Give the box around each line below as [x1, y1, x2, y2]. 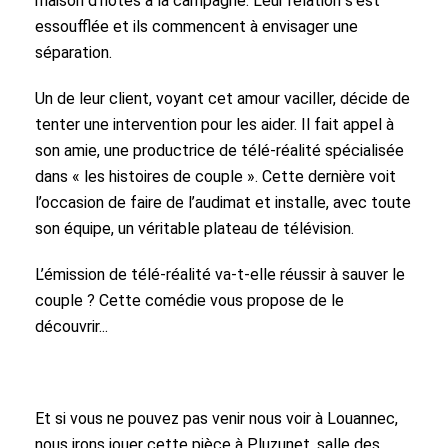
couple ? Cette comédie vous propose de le [35, 291, 344, 311]
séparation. [35, 43, 116, 63]
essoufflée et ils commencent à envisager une [35, 17, 358, 37]
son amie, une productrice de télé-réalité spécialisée [35, 141, 404, 161]
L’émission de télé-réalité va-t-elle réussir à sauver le [35, 265, 405, 285]
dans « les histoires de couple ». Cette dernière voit [35, 167, 396, 187]
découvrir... [35, 317, 108, 337]
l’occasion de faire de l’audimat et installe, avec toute [35, 193, 411, 213]
